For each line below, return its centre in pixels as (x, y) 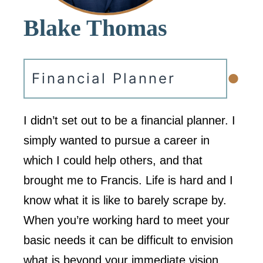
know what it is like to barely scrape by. (125, 200)
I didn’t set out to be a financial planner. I (129, 120)
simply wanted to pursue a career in (117, 140)
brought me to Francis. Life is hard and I (128, 180)
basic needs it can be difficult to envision (128, 240)
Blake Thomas (95, 28)
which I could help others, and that (113, 160)
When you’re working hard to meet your (127, 220)
